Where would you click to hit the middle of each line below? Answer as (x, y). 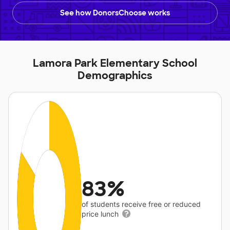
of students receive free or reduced (141, 204)
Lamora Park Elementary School (115, 63)
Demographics (115, 76)
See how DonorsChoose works (115, 13)
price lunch (101, 214)
